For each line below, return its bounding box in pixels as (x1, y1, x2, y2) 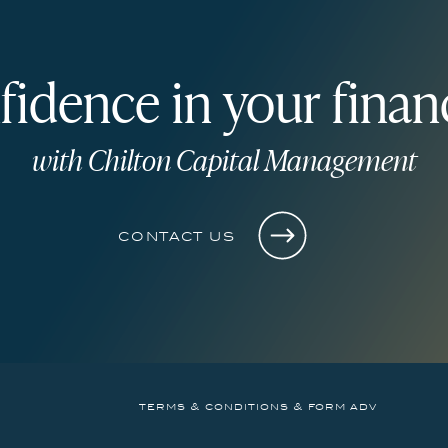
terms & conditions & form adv (139, 401, 377, 413)
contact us (118, 228, 235, 245)
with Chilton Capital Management (32, 141, 417, 179)
